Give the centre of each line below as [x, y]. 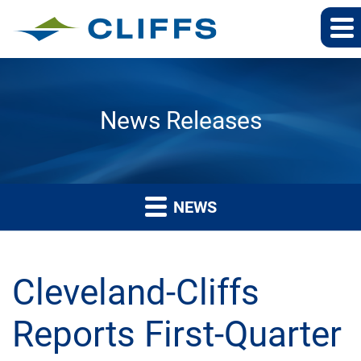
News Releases [180, 120]
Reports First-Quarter [177, 334]
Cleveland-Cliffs [136, 293]
